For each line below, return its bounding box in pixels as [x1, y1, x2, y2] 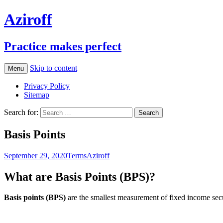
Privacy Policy [24, 81, 70, 90]
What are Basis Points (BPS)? [4, 170, 155, 183]
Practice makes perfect [4, 39, 121, 53]
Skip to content [30, 63, 77, 72]
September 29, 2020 [4, 151, 67, 160]
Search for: [4, 108, 38, 116]
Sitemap [24, 90, 49, 99]
